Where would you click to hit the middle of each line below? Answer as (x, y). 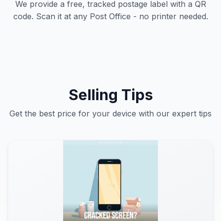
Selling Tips (110, 95)
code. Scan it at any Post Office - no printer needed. (110, 16)
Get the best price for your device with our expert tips (110, 113)
